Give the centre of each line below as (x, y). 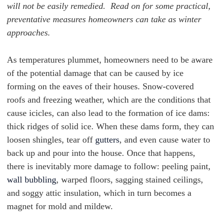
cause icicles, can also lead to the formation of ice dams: (108, 113)
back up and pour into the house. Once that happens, (101, 153)
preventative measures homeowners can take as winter (104, 19)
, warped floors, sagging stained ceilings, (130, 180)
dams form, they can (177, 126)
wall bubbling (32, 180)
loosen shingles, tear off (51, 140)
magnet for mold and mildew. (60, 206)
